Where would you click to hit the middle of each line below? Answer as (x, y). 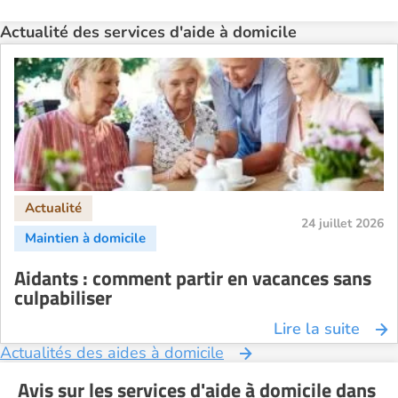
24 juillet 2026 (342, 223)
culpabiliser (63, 298)
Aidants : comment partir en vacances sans (193, 278)
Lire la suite (317, 329)
